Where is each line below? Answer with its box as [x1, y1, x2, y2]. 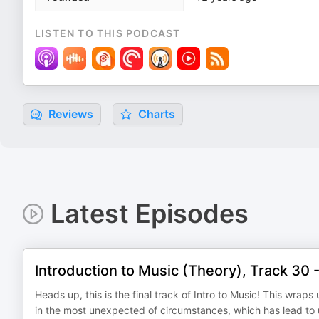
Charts [135, 107, 175, 121]
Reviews [46, 107, 93, 121]
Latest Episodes [50, 198, 249, 229]
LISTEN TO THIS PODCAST [35, 27, 181, 39]
